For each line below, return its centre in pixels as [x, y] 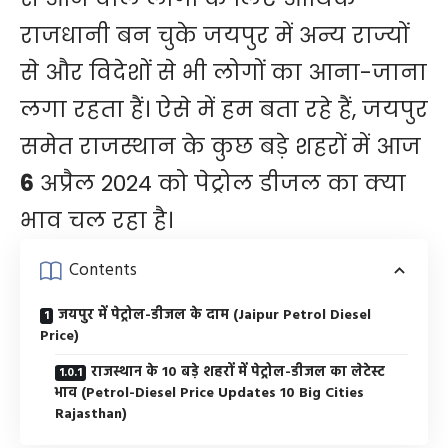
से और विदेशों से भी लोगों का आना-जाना [223, 72]
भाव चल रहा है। [96, 220]
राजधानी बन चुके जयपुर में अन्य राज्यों [214, 35]
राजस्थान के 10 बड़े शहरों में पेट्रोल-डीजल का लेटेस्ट [238, 372]
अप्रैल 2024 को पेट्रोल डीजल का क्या [220, 183]
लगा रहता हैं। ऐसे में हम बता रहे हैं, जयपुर [224, 109]
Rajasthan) [91, 414]
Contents [103, 271]
